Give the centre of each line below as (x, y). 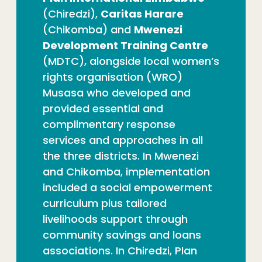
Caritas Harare (142, 13)
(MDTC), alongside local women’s (131, 61)
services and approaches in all (123, 140)
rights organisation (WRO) (113, 77)
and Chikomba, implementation (126, 171)
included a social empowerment (127, 187)
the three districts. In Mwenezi (121, 156)
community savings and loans (122, 235)
